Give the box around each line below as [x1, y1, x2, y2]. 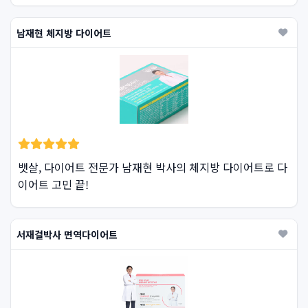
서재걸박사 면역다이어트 [16, 227, 118, 241]
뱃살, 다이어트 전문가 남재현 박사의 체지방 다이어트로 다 [18, 159, 287, 175]
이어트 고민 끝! [18, 176, 89, 192]
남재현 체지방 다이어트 [16, 25, 111, 40]
